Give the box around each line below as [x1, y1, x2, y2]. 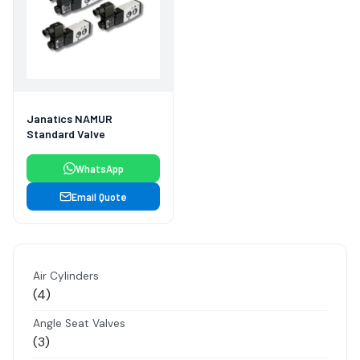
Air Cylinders [33, 269, 99, 284]
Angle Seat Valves [33, 317, 125, 331]
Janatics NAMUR [27, 112, 112, 126]
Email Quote [72, 190, 127, 202]
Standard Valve [27, 127, 105, 141]
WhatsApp [75, 162, 124, 174]
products [45, 307, 100, 325]
